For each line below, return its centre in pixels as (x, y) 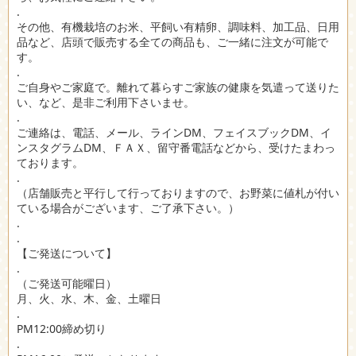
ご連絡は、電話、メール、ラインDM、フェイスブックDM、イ (174, 133)
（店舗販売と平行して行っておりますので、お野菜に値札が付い (178, 193)
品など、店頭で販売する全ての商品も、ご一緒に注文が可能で (172, 42)
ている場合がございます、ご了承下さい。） (128, 208)
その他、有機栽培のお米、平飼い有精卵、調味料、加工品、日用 (178, 27)
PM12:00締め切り (62, 329)
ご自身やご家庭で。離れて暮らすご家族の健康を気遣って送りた (178, 87)
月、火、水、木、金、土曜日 (89, 299)
